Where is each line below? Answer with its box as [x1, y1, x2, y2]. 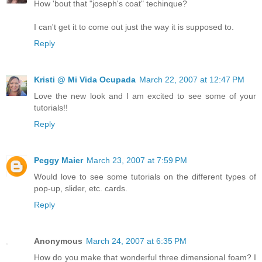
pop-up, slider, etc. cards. [34, 183, 127, 193]
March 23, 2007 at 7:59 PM [87, 155, 187, 165]
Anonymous [34, 236, 82, 246]
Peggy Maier [34, 155, 83, 165]
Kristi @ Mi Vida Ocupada [34, 74, 136, 84]
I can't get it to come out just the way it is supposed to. [34, 22, 234, 32]
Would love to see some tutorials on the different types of [34, 171, 256, 181]
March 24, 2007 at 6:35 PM [86, 236, 187, 246]
